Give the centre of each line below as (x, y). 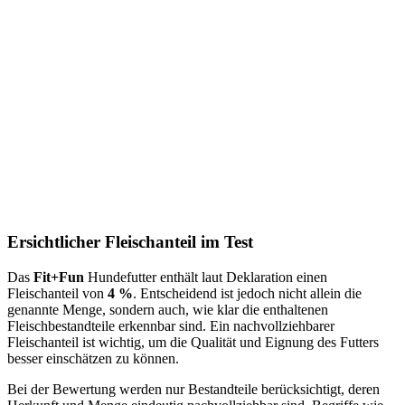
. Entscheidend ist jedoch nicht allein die (247, 293)
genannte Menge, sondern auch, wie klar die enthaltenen (168, 309)
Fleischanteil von (57, 293)
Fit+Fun (61, 277)
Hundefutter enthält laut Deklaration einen (207, 277)
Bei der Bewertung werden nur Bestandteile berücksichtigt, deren (193, 389)
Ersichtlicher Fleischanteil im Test (130, 242)
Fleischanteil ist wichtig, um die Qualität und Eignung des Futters (193, 342)
